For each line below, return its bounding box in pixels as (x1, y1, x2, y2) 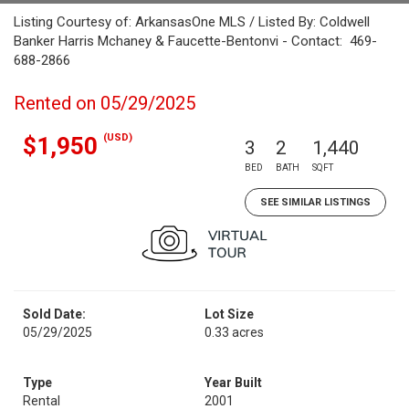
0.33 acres (204, 325, 264, 340)
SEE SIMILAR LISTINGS (260, 196, 371, 208)
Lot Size (204, 307, 254, 321)
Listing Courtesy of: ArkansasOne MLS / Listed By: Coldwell (14, 14, 370, 30)
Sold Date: (23, 307, 86, 321)
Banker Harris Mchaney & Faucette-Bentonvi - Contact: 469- (14, 33, 377, 49)
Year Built (204, 375, 262, 390)
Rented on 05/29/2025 (14, 92, 195, 114)
